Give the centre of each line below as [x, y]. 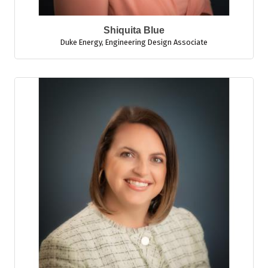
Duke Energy [81, 42]
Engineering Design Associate [156, 42]
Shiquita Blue [134, 30]
